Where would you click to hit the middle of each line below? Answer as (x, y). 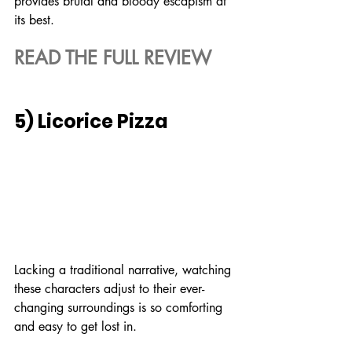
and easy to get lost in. (75, 327)
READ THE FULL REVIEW (113, 57)
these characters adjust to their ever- (109, 289)
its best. (34, 20)
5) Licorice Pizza (91, 121)
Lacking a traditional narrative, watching (125, 270)
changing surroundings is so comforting (120, 308)
